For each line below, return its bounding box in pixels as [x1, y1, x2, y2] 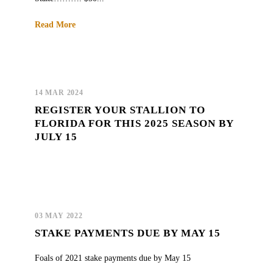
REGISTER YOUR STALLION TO [35, 104, 205, 116]
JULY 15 [35, 130, 77, 143]
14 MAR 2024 [35, 88, 83, 97]
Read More [35, 19, 76, 29]
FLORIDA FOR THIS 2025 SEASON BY [35, 117, 233, 129]
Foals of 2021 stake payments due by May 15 [35, 253, 191, 263]
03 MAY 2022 [35, 211, 83, 220]
